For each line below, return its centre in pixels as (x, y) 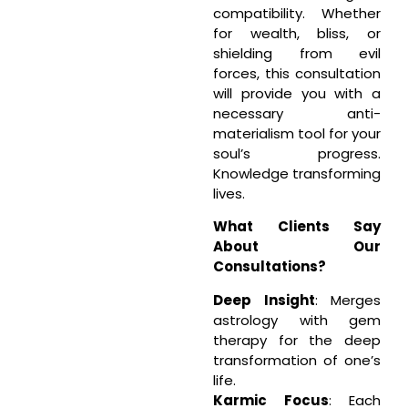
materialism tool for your (297, 133)
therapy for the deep (297, 340)
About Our (297, 247)
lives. (229, 193)
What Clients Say (297, 227)
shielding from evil (297, 53)
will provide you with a (297, 93)
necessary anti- (297, 113)
